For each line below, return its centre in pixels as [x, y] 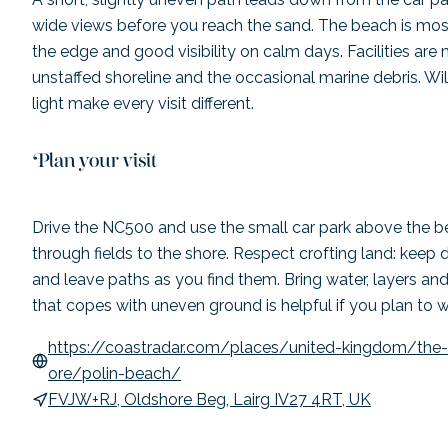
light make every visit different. [143, 103]
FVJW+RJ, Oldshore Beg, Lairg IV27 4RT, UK [209, 399]
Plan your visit [94, 165]
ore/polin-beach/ [114, 373]
